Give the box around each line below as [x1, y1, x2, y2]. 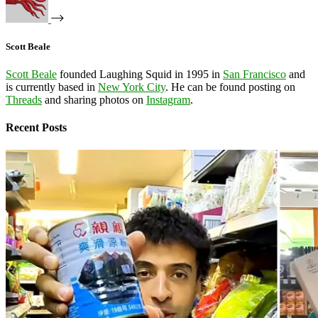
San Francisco [223, 68, 286, 81]
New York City [98, 81, 165, 94]
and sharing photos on [42, 94, 146, 106]
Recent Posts [6, 121, 67, 134]
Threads [6, 94, 42, 106]
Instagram [146, 94, 190, 106]
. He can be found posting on [165, 81, 295, 94]
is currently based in [6, 81, 98, 94]
